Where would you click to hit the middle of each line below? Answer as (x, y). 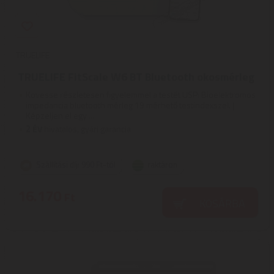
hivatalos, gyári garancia (87, 129)
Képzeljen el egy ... (60, 115)
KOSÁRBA (222, 203)
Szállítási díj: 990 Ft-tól (76, 165)
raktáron (162, 165)
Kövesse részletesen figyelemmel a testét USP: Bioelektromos (141, 94)
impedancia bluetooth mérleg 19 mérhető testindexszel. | (130, 105)
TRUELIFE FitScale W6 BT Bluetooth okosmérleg (136, 77)
